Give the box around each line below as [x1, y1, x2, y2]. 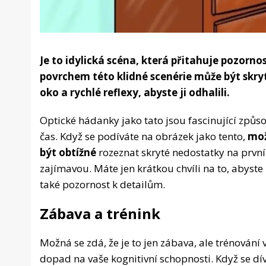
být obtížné [40, 145, 96, 160]
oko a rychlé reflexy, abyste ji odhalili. [40, 85, 230, 100]
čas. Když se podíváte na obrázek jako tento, [40, 129, 248, 144]
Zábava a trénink [40, 204, 160, 224]
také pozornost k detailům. [40, 178, 165, 192]
